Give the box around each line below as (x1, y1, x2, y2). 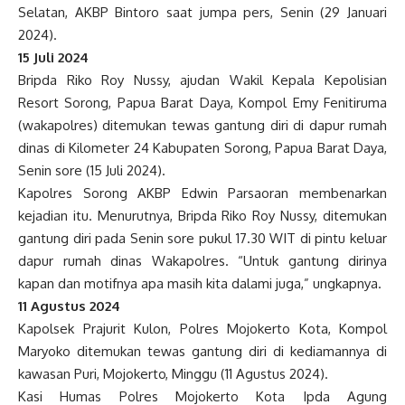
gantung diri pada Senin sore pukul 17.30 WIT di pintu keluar (18, 230, 387, 248)
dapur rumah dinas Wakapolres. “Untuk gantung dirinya (18, 252, 387, 270)
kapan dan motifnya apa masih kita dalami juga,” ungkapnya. (18, 275, 381, 293)
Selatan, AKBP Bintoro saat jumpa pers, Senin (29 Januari (18, 4, 387, 22)
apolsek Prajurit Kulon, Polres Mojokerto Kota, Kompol (26, 320, 387, 338)
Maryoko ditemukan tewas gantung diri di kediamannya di (18, 343, 387, 361)
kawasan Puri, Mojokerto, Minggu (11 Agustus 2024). (18, 365, 328, 383)
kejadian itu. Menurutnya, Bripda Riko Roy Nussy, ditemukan (18, 207, 387, 225)
